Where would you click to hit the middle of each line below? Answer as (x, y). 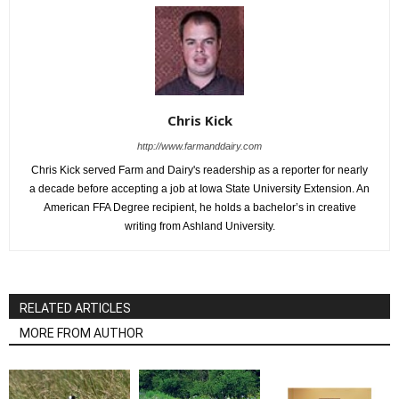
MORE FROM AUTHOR (81, 333)
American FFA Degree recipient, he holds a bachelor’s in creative (199, 208)
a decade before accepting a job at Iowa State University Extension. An (199, 189)
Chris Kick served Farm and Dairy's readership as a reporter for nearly (199, 170)
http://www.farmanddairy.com (199, 146)
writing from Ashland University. (199, 226)
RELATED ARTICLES (75, 308)
